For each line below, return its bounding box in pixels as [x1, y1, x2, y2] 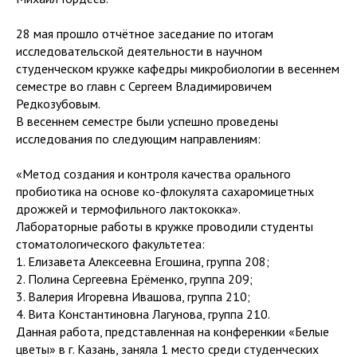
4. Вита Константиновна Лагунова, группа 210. [16, 305, 270, 322]
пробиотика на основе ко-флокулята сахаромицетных [16, 182, 314, 199]
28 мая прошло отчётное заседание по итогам [16, 25, 273, 41]
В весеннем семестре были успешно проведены [16, 112, 278, 129]
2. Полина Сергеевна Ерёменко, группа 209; [16, 270, 253, 287]
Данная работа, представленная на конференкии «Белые [16, 323, 329, 339]
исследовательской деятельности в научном [16, 42, 262, 59]
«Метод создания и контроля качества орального [16, 165, 291, 182]
